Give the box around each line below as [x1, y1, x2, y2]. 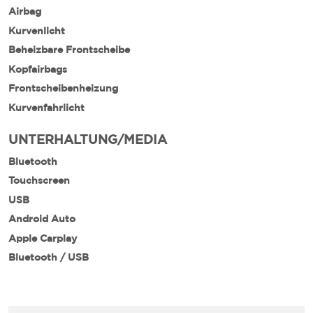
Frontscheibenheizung [8, 83, 118, 94]
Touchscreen [8, 175, 70, 186]
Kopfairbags [8, 64, 67, 74]
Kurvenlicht [8, 25, 65, 36]
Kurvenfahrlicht [8, 102, 85, 112]
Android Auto [8, 214, 75, 224]
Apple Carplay [8, 233, 77, 243]
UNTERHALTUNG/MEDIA [8, 132, 167, 147]
